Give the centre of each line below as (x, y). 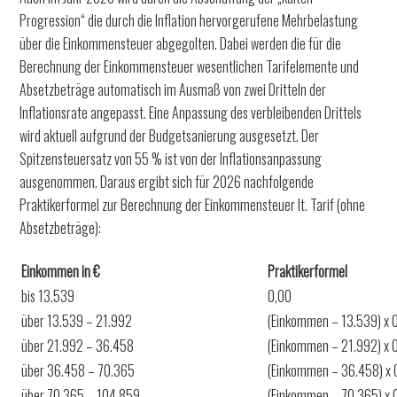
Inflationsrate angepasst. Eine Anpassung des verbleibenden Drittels (191, 112)
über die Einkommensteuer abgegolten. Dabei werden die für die (181, 43)
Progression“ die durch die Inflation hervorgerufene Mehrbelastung (189, 20)
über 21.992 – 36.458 (78, 345)
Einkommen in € (61, 271)
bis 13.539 (48, 296)
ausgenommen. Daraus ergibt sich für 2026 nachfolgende (167, 181)
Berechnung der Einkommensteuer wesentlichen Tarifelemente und (190, 66)
